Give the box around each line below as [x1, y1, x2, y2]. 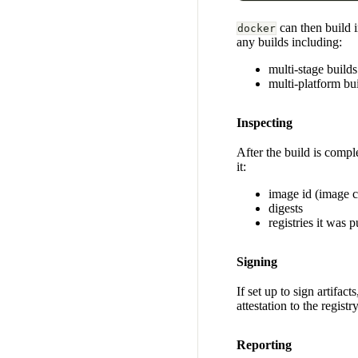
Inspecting [237, 116, 292, 130]
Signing [237, 255, 277, 269]
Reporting [237, 338, 292, 352]
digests [268, 201, 303, 216]
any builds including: [237, 35, 342, 50]
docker [237, 22, 276, 35]
